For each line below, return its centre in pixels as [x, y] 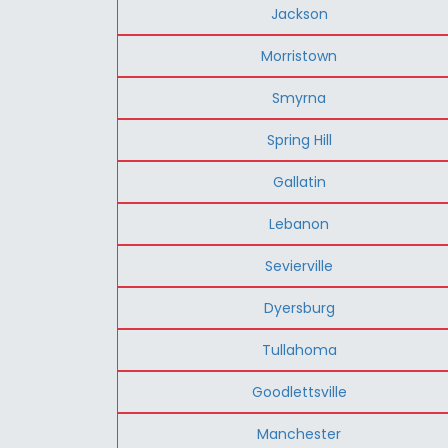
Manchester [299, 433]
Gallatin [299, 181]
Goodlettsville [299, 391]
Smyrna [299, 97]
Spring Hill [299, 139]
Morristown [299, 55]
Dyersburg [299, 307]
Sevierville [299, 265]
